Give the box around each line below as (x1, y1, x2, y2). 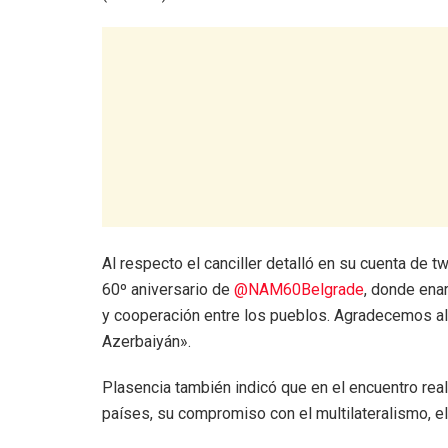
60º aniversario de (102, 279, 234, 299)
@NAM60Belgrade (234, 279, 364, 299)
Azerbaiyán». (102, 331, 191, 351)
